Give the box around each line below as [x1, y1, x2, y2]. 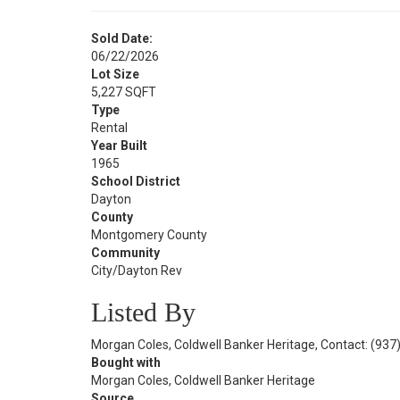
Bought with [91, 355, 161, 370]
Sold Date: [91, 31, 153, 46]
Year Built [91, 138, 147, 153]
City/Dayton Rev [91, 263, 182, 278]
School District [91, 174, 180, 188]
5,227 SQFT [91, 85, 156, 99]
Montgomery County [91, 228, 207, 242]
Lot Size [91, 67, 139, 81]
